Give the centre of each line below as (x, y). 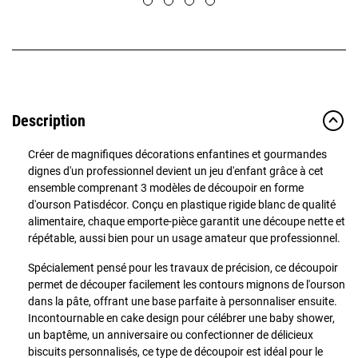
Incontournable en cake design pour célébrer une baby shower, (181, 318)
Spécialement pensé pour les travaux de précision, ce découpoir (183, 267)
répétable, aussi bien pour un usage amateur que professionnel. (184, 238)
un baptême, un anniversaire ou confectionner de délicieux (171, 334)
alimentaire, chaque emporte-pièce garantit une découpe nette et (187, 221)
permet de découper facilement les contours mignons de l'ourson (187, 284)
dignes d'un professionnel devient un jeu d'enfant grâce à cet (176, 171)
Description (49, 120)
